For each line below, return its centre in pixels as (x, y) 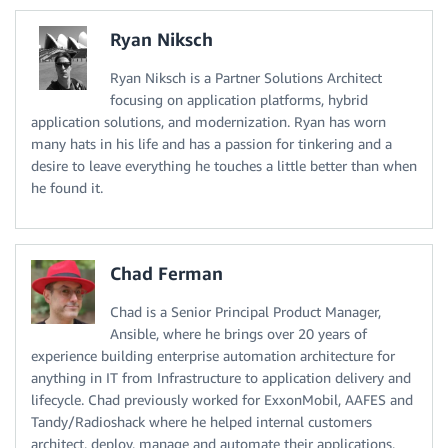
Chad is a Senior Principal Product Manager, (245, 312)
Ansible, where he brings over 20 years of (238, 334)
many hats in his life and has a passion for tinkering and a (211, 144)
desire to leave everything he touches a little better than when (224, 166)
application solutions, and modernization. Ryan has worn (208, 122)
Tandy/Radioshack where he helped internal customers (201, 422)
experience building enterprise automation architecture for (213, 356)
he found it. (67, 188)
